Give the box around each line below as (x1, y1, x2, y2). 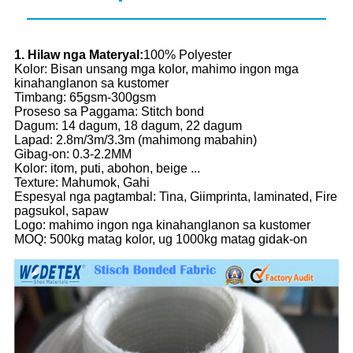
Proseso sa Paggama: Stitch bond (14, 105, 204, 119)
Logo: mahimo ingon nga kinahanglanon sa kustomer (14, 218, 310, 232)
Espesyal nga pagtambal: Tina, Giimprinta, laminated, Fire (14, 190, 337, 204)
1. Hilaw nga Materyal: (14, 48, 143, 62)
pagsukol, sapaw (14, 204, 109, 218)
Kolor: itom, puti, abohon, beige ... (14, 162, 200, 176)
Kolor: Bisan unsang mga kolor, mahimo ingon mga (14, 62, 299, 76)
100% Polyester (143, 48, 232, 62)
